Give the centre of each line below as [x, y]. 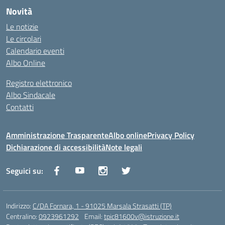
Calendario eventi [35, 51]
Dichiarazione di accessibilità [56, 147]
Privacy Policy [171, 135]
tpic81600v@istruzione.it [142, 216]
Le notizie [22, 27]
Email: [94, 216]
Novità [19, 11]
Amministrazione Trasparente [57, 135]
